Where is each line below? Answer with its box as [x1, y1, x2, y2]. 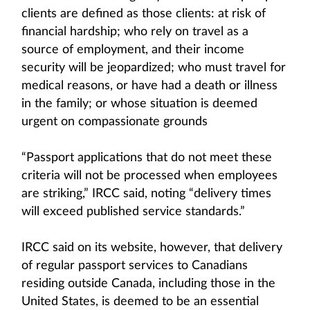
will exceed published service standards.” [21, 206, 245, 218]
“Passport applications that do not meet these [21, 152, 272, 164]
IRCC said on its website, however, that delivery [21, 241, 282, 254]
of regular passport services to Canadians [21, 259, 248, 272]
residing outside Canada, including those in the [21, 277, 275, 290]
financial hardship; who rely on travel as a [21, 26, 248, 38]
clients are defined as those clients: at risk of [21, 8, 266, 20]
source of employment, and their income [21, 44, 244, 56]
